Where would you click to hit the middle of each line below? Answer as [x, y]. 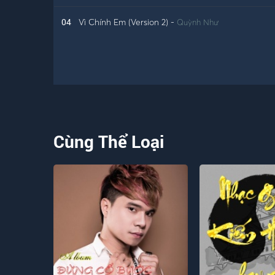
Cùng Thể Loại [109, 141]
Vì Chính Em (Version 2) [123, 22]
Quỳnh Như [198, 22]
